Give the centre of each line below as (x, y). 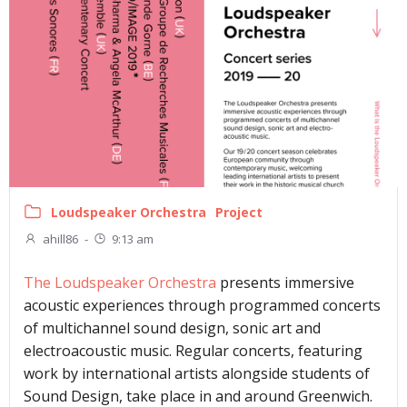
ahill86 (60, 239)
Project (239, 212)
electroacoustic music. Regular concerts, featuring (193, 351)
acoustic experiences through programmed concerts (202, 306)
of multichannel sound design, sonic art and (172, 328)
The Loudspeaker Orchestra (122, 283)
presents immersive (287, 283)
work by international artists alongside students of (197, 374)
